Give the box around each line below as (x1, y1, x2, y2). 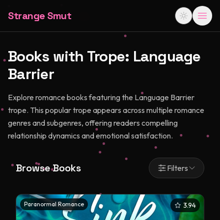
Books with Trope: (8, 47, 133, 66)
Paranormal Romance (24, 200, 84, 208)
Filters (167, 163, 188, 173)
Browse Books (16, 162, 81, 174)
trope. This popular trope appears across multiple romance (8, 105, 204, 115)
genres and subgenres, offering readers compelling (8, 118, 178, 128)
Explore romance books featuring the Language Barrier (8, 92, 194, 102)
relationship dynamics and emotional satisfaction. (8, 131, 173, 140)
